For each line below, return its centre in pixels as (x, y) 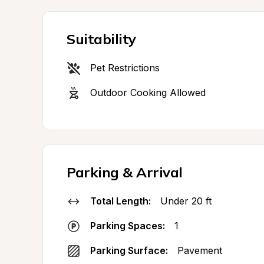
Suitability (101, 39)
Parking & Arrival (125, 172)
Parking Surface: (129, 250)
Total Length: (121, 201)
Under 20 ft (186, 201)
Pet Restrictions (125, 68)
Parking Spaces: (128, 226)
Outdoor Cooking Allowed (148, 93)
